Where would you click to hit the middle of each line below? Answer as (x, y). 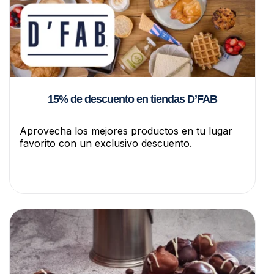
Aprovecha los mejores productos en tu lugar (126, 131)
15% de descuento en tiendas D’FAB (132, 99)
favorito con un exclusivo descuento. (106, 143)
